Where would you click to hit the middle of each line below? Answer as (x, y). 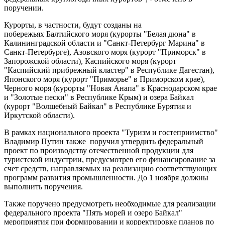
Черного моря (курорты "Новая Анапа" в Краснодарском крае (110, 88)
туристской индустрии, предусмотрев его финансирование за (110, 159)
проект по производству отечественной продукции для (99, 150)
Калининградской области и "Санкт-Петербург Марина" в (104, 43)
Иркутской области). (39, 115)
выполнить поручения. (43, 186)
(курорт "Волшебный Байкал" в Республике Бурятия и (98, 106)
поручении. (24, 8)
